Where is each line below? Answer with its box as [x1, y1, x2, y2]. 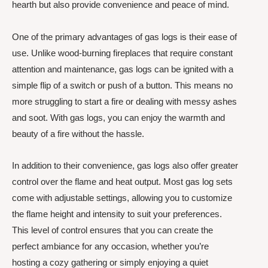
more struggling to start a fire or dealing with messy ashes [12, 96, 237, 106]
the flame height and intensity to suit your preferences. [12, 208, 222, 219]
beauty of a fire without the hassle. [12, 128, 144, 139]
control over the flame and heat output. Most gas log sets [12, 176, 233, 187]
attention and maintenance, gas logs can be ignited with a [12, 63, 233, 74]
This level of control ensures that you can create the [12, 224, 213, 235]
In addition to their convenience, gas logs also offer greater [12, 160, 238, 170]
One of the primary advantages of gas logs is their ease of [12, 31, 237, 42]
